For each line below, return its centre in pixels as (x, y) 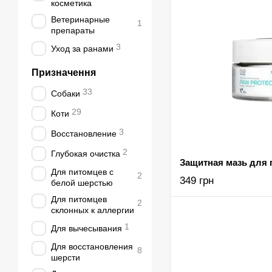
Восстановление (84, 134)
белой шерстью (82, 183)
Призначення (64, 73)
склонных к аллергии (93, 210)
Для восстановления (92, 246)
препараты (73, 30)
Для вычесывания (87, 228)
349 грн (197, 181)
